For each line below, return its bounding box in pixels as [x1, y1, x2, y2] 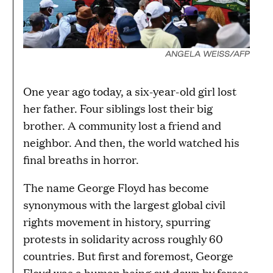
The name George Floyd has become [23, 179, 209, 195]
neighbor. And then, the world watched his [23, 134, 239, 150]
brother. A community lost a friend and [23, 117, 221, 133]
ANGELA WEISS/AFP [165, 49, 250, 58]
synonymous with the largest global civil [23, 196, 225, 212]
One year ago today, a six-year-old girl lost [23, 83, 236, 99]
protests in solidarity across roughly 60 [23, 230, 223, 246]
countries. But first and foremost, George [23, 247, 233, 263]
